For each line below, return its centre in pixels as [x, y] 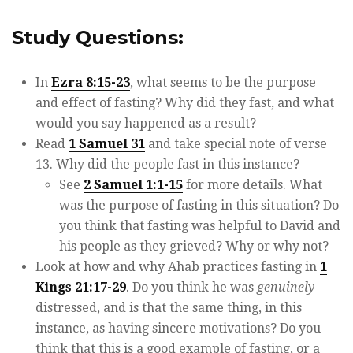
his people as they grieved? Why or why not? [194, 246]
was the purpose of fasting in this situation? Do [199, 205]
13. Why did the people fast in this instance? [167, 164]
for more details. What [253, 184]
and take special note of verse [236, 143]
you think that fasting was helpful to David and [200, 225]
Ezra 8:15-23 [91, 82]
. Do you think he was [191, 287]
